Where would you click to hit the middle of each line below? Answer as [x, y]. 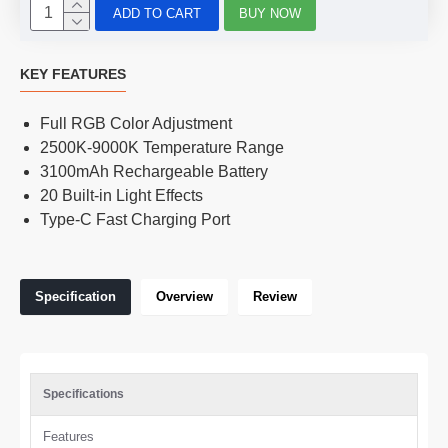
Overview [184, 296]
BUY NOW [270, 13]
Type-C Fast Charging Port [135, 219]
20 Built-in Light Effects [121, 195]
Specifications [83, 394]
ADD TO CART [157, 13]
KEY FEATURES [73, 74]
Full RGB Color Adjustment [136, 123]
